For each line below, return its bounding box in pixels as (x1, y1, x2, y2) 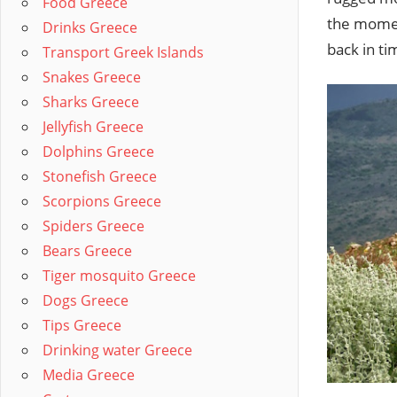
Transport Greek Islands (43, 43, 204, 62)
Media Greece (43, 365, 135, 385)
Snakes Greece (43, 67, 141, 87)
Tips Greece (43, 315, 121, 335)
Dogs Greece (43, 291, 128, 310)
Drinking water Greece (43, 340, 192, 360)
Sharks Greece (43, 92, 139, 112)
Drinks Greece (43, 18, 137, 37)
